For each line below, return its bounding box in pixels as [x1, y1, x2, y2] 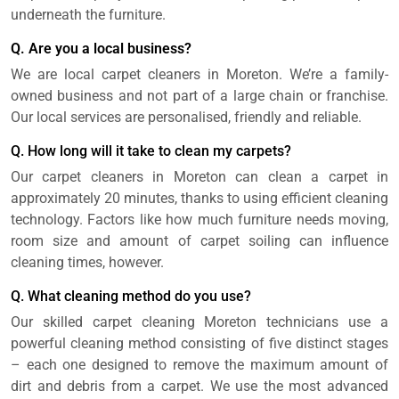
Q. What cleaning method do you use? [11, 287, 251, 305]
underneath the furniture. [11, 5, 166, 23]
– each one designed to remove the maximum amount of [11, 355, 388, 373]
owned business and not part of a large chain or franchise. [11, 86, 388, 104]
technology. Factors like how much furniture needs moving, [11, 210, 388, 228]
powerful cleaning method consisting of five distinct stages [11, 334, 388, 352]
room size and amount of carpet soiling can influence [11, 232, 388, 249]
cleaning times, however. [11, 253, 164, 271]
